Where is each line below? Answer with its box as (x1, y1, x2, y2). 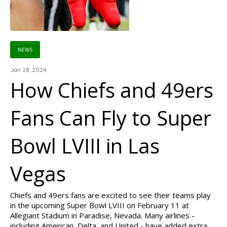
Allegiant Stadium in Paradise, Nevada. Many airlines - (10, 210, 195, 220)
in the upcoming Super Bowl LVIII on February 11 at (10, 200, 189, 210)
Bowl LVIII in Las (10, 132, 160, 160)
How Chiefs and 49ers (10, 76, 213, 104)
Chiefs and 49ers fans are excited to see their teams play (10, 190, 211, 200)
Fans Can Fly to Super (10, 104, 211, 132)
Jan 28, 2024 (10, 66, 46, 73)
